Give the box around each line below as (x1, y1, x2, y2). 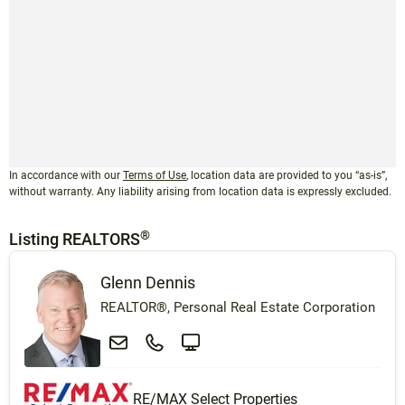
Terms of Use (123, 169, 186, 183)
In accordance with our (9, 169, 123, 183)
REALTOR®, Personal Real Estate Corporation (100, 299, 375, 316)
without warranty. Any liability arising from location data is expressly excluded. (9, 185, 391, 199)
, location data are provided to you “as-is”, (186, 169, 387, 183)
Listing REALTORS (9, 230, 140, 250)
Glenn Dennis (100, 273, 195, 293)
